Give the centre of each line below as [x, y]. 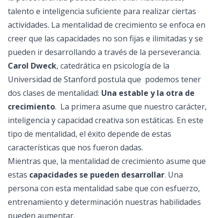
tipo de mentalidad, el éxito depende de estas [90, 134]
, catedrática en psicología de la [113, 66]
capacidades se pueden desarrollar [97, 175]
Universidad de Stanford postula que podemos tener [104, 79]
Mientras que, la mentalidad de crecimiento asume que [107, 161]
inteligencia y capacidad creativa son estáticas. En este [106, 120]
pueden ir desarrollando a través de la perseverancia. [104, 52]
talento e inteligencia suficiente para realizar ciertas [102, 11]
